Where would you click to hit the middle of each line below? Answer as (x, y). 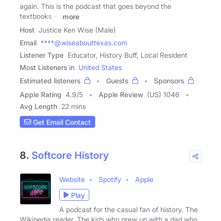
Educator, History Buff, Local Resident (128, 55)
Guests (117, 81)
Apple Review (121, 95)
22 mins (74, 107)
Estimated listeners (50, 81)
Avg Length (38, 107)
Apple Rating (41, 95)
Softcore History (70, 156)
